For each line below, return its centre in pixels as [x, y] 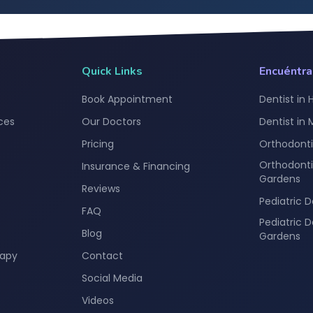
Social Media [112, 278]
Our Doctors [111, 122]
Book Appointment [127, 99]
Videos [97, 300]
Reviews [101, 189]
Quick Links [112, 71]
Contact [102, 256]
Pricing [97, 144]
